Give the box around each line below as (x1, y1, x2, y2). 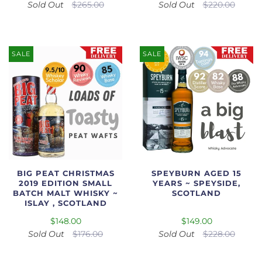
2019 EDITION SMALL (19, 178, 112, 188)
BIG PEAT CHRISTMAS (16, 168, 115, 178)
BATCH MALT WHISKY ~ (13, 188, 118, 198)
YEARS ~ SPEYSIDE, (153, 178, 240, 188)
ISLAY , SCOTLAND (24, 198, 107, 208)
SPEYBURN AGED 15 (151, 168, 242, 178)
